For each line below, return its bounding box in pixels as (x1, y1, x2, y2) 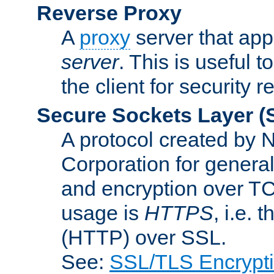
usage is (61, 201, 144, 224)
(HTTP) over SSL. (61, 225, 226, 249)
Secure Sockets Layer (37, 103, 253, 127)
